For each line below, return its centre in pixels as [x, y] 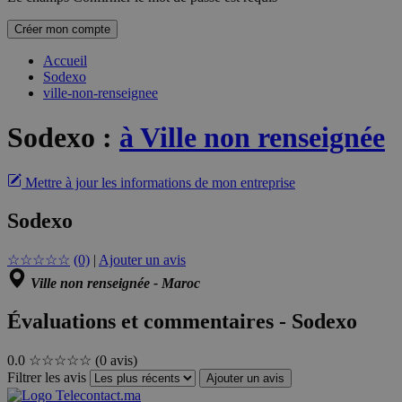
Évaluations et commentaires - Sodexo [182, 321]
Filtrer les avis [47, 377]
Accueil [65, 61]
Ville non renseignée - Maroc [115, 284]
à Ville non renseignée [252, 137]
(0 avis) [116, 360]
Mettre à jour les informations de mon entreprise [160, 183]
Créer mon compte [62, 30]
